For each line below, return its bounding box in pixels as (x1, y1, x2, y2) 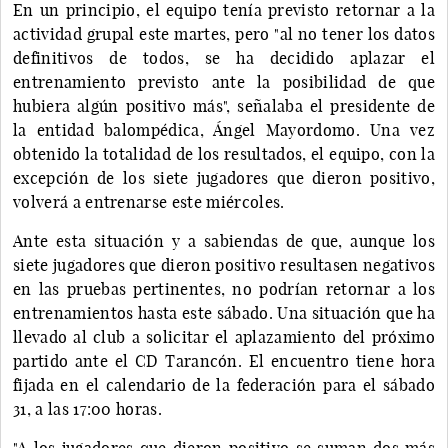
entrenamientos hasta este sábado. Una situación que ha (13, 302, 435, 323)
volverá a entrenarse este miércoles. (13, 191, 285, 212)
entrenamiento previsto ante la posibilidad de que (13, 71, 435, 92)
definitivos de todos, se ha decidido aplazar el (13, 47, 435, 68)
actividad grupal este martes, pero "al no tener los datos (13, 23, 435, 44)
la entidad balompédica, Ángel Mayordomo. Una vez (13, 119, 435, 140)
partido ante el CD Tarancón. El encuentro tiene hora (13, 350, 435, 371)
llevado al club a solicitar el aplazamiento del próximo (13, 326, 435, 347)
